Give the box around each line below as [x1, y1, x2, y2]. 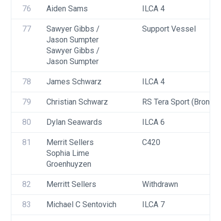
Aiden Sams [46, 4, 88, 13]
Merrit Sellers [46, 138, 94, 147]
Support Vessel [142, 24, 196, 34]
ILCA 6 [142, 117, 165, 127]
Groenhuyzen [46, 159, 91, 169]
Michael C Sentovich [46, 200, 116, 209]
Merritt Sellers [46, 180, 96, 189]
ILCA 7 [142, 200, 165, 209]
